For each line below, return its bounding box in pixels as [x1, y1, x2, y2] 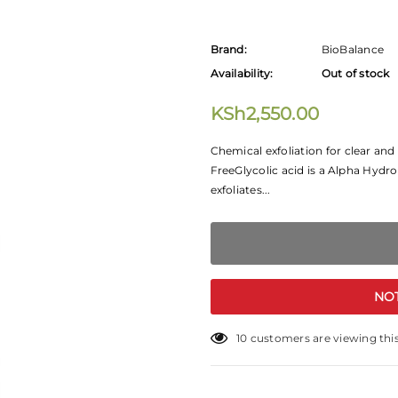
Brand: [210, 43, 247, 56]
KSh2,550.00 [210, 103, 320, 124]
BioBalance [321, 43, 385, 56]
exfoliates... [210, 183, 271, 196]
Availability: [210, 67, 274, 80]
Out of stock [321, 67, 390, 80]
